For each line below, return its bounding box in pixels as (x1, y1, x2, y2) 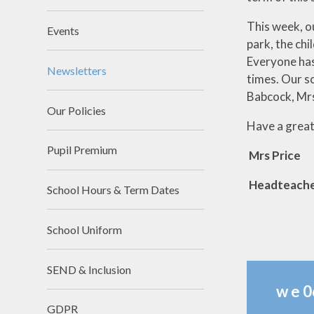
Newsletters (47, 63, 107, 77)
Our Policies (47, 103, 107, 117)
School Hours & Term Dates (47, 183, 180, 197)
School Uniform (47, 222, 123, 236)
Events (47, 23, 80, 37)
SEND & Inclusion (47, 262, 132, 276)
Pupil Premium (47, 143, 118, 157)
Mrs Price (246, 148, 301, 163)
